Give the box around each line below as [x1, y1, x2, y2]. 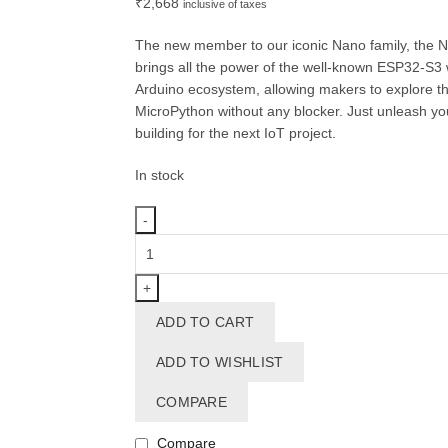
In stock [134, 167, 184, 184]
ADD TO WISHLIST [155, 354, 284, 371]
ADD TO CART [155, 314, 255, 331]
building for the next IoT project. [134, 125, 336, 142]
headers [133, 324, 186, 341]
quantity [133, 346, 184, 363]
